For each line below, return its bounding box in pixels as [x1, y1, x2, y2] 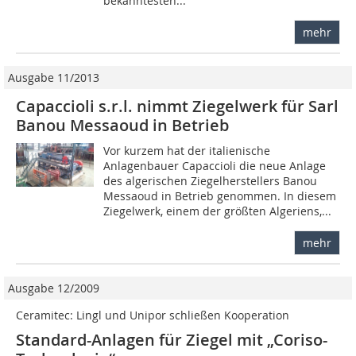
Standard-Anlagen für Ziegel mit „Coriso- [16, 328, 327, 350]
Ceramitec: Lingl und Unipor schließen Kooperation [16, 307, 289, 323]
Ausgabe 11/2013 [8, 69, 99, 85]
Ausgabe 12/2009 [8, 280, 99, 296]
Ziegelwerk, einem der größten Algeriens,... [103, 203, 332, 219]
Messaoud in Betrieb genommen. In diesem [103, 188, 337, 203]
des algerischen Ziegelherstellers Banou [103, 172, 318, 188]
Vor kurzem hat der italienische [103, 142, 271, 158]
